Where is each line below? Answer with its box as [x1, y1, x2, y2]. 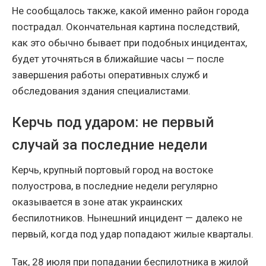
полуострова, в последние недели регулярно [12, 180, 218, 192]
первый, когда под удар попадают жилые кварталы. [12, 228, 254, 240]
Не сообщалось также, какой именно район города [12, 5, 249, 17]
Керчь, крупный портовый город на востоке [12, 164, 213, 176]
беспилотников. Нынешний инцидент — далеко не [12, 212, 242, 224]
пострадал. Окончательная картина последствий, [12, 21, 239, 33]
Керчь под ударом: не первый [12, 114, 214, 131]
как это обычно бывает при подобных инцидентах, [12, 37, 247, 49]
